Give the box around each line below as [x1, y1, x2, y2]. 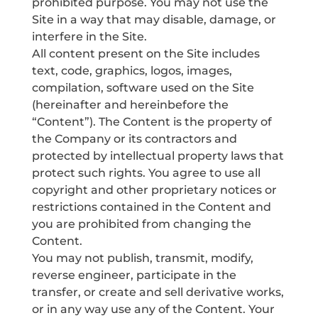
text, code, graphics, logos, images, [31, 64, 232, 77]
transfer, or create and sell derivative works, [31, 285, 284, 299]
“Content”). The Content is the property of [31, 115, 272, 128]
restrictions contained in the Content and [31, 200, 271, 214]
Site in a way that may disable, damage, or [31, 13, 276, 26]
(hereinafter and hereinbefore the [31, 98, 229, 111]
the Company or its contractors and [31, 132, 237, 146]
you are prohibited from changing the [31, 217, 251, 231]
